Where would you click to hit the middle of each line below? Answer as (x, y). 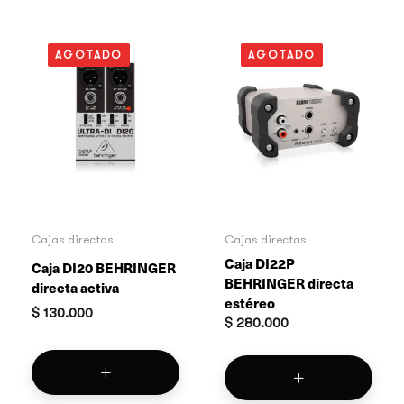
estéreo (250, 302)
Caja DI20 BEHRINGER (104, 268)
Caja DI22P (260, 262)
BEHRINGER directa (289, 282)
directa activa (75, 288)
